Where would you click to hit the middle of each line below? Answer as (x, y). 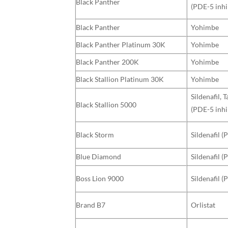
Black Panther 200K (107, 62)
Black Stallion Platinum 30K (120, 79)
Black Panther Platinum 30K (121, 44)
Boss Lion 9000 (100, 178)
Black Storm (95, 134)
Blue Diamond (98, 156)
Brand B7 (91, 205)
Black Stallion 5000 (106, 104)
